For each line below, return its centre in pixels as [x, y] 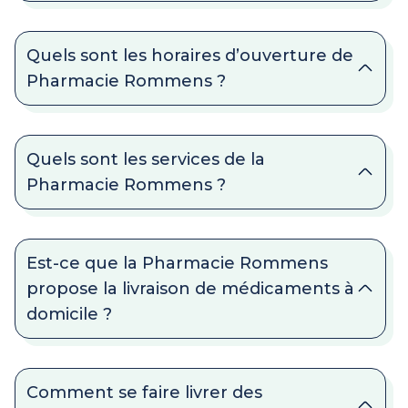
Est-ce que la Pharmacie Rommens [177, 264]
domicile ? [69, 315]
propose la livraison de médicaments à [190, 289]
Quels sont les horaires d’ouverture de [190, 56]
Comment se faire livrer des [144, 393]
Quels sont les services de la [146, 160]
